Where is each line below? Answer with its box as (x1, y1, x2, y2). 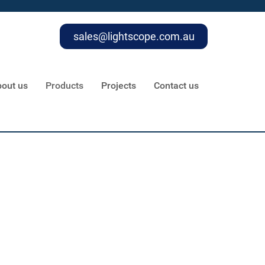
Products (46, 80, 83, 92)
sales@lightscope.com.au (73, 30, 195, 43)
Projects (101, 80, 136, 92)
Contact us (154, 80, 199, 92)
